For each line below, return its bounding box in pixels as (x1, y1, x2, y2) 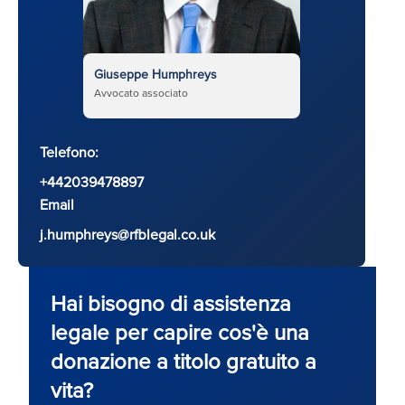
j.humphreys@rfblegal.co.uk (40, 223, 215, 244)
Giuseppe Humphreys (94, 64, 217, 83)
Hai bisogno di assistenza (51, 287, 291, 318)
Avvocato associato (94, 84, 188, 100)
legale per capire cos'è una (51, 316, 309, 347)
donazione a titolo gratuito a (51, 344, 316, 376)
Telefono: (40, 141, 99, 162)
